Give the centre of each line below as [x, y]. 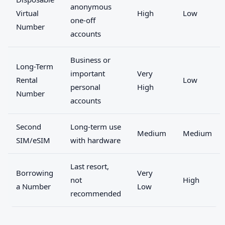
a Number [33, 186]
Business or [90, 60]
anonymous [91, 7]
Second [29, 127]
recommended [96, 193]
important [88, 73]
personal [85, 87]
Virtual [27, 13]
